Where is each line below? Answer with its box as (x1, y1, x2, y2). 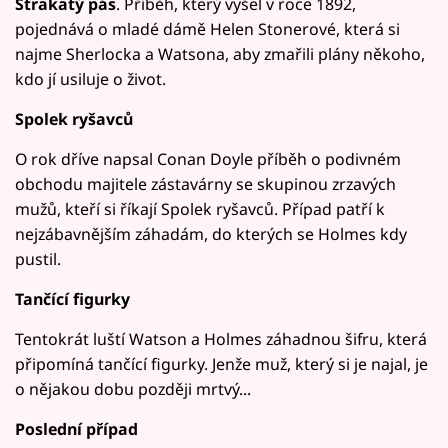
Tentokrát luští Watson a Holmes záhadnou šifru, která (15, 327, 427, 350)
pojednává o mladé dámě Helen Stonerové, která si (15, 17, 400, 40)
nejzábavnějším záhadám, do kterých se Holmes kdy (15, 222, 407, 245)
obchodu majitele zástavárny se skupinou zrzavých (15, 172, 396, 195)
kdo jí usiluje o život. (15, 67, 166, 90)
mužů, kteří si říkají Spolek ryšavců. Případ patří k (15, 197, 385, 220)
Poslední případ (15, 417, 138, 440)
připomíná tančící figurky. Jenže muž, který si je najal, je (15, 352, 428, 375)
